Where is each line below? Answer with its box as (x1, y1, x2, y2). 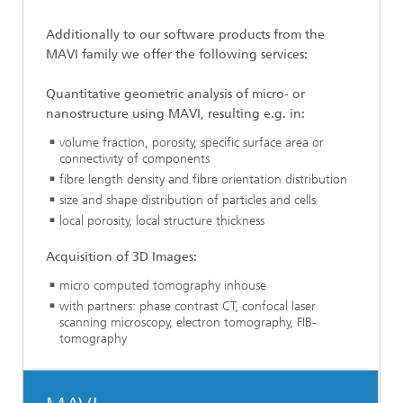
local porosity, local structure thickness (59, 213, 264, 228)
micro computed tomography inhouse (59, 277, 266, 293)
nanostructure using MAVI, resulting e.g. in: (46, 106, 305, 121)
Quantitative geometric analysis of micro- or (46, 86, 305, 102)
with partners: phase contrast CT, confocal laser (59, 298, 316, 314)
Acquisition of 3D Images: (46, 248, 197, 264)
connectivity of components (59, 151, 210, 166)
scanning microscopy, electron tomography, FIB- (59, 314, 317, 330)
